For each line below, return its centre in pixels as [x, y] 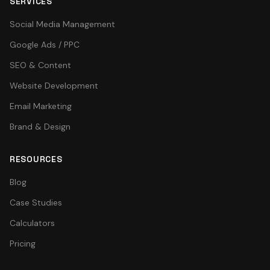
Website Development [54, 86]
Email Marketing [41, 106]
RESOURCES [36, 159]
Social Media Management [62, 24]
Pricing [23, 243]
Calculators [32, 223]
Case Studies [36, 202]
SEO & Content [40, 65]
